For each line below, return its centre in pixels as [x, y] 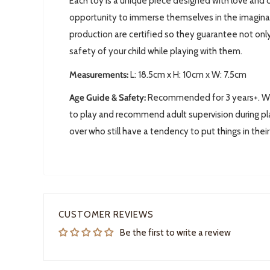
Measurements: [99, 74]
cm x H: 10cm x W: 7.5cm [200, 74]
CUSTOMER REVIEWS [106, 215]
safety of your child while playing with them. [156, 52]
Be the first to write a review [175, 233]
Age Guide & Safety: [108, 98]
